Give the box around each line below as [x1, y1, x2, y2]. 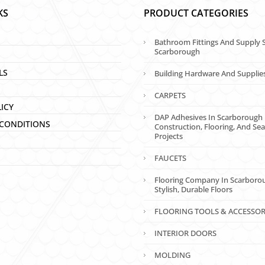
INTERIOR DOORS [154, 228, 217, 239]
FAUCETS [154, 153, 187, 164]
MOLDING [154, 250, 191, 261]
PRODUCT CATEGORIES [144, 7, 249, 20]
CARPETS [154, 90, 186, 101]
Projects [154, 131, 183, 142]
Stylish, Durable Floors [154, 184, 233, 195]
